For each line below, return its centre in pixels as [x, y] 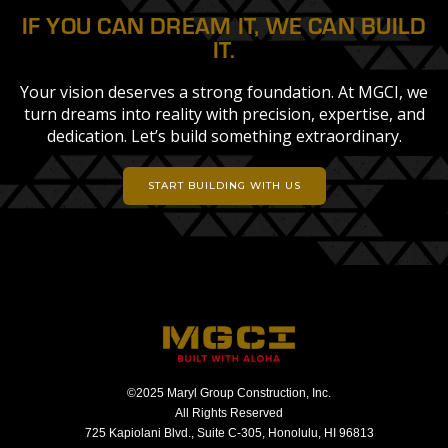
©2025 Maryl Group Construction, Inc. [229, 392]
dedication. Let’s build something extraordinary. [224, 136]
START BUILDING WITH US [224, 186]
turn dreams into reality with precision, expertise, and [224, 114]
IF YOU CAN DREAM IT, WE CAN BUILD [224, 25]
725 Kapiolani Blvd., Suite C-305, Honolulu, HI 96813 [229, 432]
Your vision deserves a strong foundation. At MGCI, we [224, 92]
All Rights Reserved [229, 412]
